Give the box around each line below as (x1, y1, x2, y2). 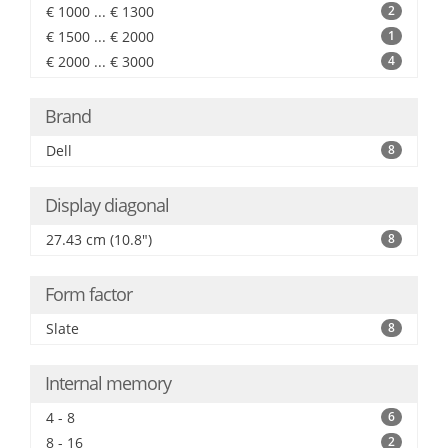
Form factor (45, 282, 132, 306)
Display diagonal (45, 193, 169, 217)
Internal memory (45, 371, 171, 395)
